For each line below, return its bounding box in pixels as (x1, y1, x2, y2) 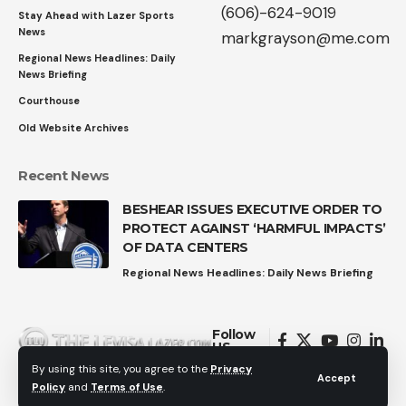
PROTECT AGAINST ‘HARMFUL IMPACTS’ (122, 219, 386, 237)
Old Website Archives (18, 121, 129, 134)
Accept (317, 371, 356, 384)
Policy (32, 380, 65, 394)
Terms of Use (91, 380, 163, 394)
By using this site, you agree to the (32, 362, 210, 376)
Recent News (18, 166, 110, 184)
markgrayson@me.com (221, 27, 390, 48)
